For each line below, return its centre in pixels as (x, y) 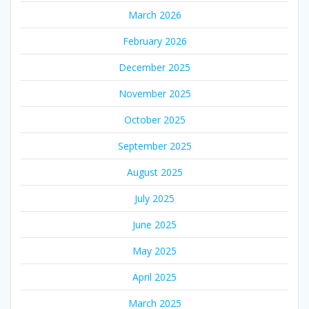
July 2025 (154, 198)
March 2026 (154, 14)
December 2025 (154, 67)
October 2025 (154, 119)
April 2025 (154, 277)
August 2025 (154, 172)
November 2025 (154, 93)
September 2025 (154, 146)
